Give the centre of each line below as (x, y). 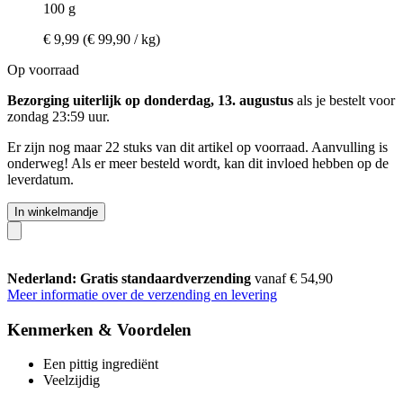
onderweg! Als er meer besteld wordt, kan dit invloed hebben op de (198, 163)
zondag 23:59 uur (57, 116)
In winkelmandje (56, 211)
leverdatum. (40, 179)
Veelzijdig (72, 381)
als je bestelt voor (344, 100)
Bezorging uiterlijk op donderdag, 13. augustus (150, 100)
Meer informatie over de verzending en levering (142, 294)
